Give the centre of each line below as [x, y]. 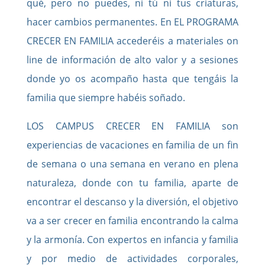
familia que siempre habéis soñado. [106, 97]
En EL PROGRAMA [199, 22]
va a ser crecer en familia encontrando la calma [132, 220]
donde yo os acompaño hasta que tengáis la [132, 78]
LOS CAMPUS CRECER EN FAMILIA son [132, 126]
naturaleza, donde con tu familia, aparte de [132, 182]
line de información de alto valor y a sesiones [132, 59]
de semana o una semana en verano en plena [132, 164]
